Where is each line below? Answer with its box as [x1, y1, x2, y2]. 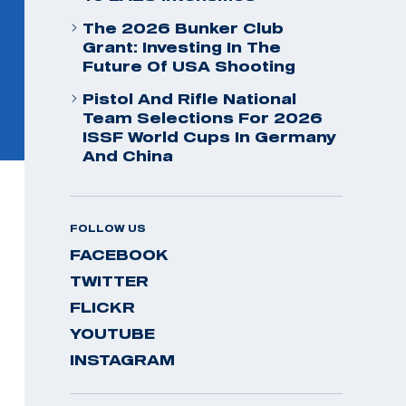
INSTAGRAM [70, 352, 175, 368]
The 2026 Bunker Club [82, 20, 284, 36]
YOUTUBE [70, 325, 155, 342]
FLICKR [70, 299, 135, 315]
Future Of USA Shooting [82, 58, 295, 74]
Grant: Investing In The [82, 39, 281, 55]
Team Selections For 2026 [82, 110, 323, 126]
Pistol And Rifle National [82, 91, 296, 107]
